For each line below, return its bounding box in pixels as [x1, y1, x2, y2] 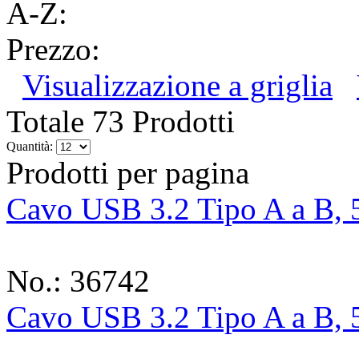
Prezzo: [6, 32, 100, 67]
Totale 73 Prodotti [6, 104, 235, 139]
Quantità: [6, 139, 53, 154]
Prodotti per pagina [6, 155, 249, 191]
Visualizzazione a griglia [22, 68, 333, 103]
